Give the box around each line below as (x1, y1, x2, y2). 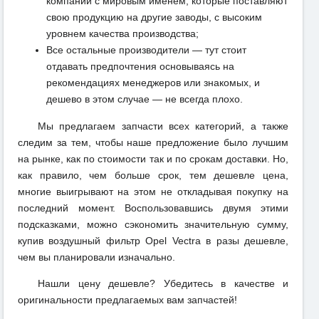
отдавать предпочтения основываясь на (46, 60, 234, 72)
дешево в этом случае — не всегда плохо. (46, 93, 243, 105)
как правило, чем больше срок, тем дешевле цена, (18, 169, 288, 181)
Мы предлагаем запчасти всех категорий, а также (38, 120, 288, 132)
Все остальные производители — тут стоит (46, 43, 246, 56)
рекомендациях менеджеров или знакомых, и (46, 76, 260, 88)
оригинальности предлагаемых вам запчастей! (18, 293, 237, 305)
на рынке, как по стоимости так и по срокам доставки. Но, (18, 152, 288, 164)
